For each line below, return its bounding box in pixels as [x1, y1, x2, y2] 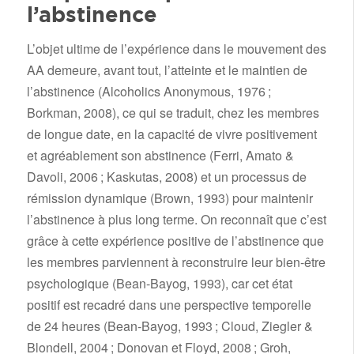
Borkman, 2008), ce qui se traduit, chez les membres [26, 104, 319, 122]
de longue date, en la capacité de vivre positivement [26, 125, 317, 144]
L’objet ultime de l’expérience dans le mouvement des [26, 40, 326, 58]
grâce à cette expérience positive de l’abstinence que [26, 232, 324, 250]
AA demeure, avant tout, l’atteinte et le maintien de [26, 61, 307, 80]
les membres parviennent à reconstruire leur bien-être [26, 253, 326, 272]
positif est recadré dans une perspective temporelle [26, 296, 311, 314]
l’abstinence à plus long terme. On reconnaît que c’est [26, 210, 326, 229]
